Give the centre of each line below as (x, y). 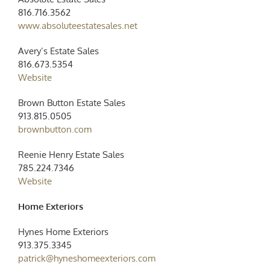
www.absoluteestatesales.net (77, 25)
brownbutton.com (55, 129)
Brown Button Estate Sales (71, 102)
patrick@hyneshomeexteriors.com (86, 258)
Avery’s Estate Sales (58, 51)
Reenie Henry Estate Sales (71, 154)
